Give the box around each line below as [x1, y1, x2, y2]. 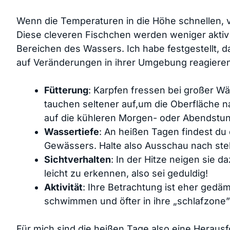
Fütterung [44, 84, 88, 95]
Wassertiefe [44, 126, 99, 137]
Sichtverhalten [44, 154, 111, 165]
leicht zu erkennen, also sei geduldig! [44, 167, 208, 179]
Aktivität [44, 181, 83, 193]
